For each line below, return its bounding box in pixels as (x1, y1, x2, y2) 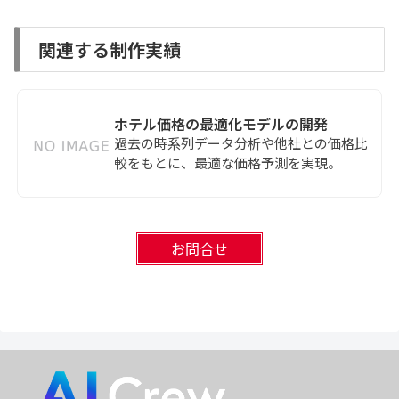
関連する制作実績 (38, 36, 181, 62)
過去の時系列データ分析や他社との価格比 (114, 133, 369, 152)
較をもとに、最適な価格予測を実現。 (114, 152, 342, 172)
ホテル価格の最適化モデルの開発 (114, 112, 329, 134)
